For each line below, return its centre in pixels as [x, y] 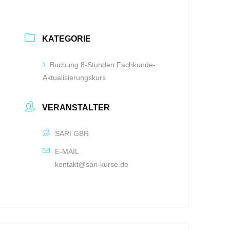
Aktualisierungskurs [74, 77]
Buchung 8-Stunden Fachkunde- [103, 64]
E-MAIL [67, 151]
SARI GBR [72, 133]
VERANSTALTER [76, 107]
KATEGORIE [67, 39]
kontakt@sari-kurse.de [92, 164]
